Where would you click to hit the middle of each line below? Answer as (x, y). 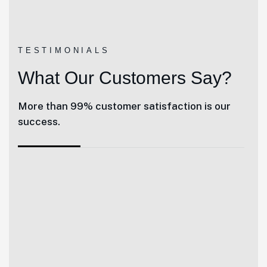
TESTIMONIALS (64, 51)
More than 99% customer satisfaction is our (124, 106)
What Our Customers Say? (125, 78)
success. (39, 122)
